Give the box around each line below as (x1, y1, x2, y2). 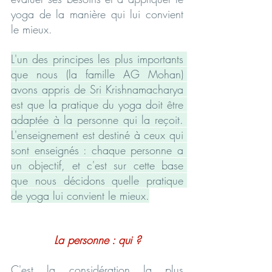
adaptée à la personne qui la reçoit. (11, 112, 183, 127)
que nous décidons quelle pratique (11, 172, 183, 188)
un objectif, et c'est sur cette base (11, 157, 183, 172)
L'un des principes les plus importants (11, 51, 183, 66)
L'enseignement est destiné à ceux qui (11, 127, 183, 142)
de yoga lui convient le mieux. (11, 188, 149, 203)
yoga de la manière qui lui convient (11, 6, 183, 21)
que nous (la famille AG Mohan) (11, 66, 183, 81)
